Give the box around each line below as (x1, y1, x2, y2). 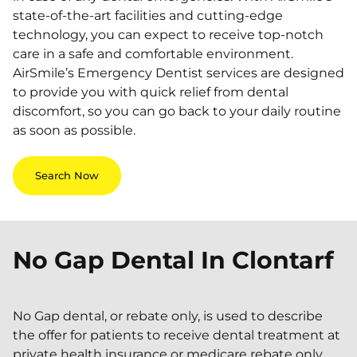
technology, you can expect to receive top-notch (13, 27, 324, 42)
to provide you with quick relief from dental (13, 84, 288, 100)
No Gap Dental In (13, 245, 226, 275)
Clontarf (232, 245, 334, 275)
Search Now (35, 170, 99, 182)
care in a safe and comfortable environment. (13, 46, 293, 61)
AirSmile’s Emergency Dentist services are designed (13, 65, 344, 80)
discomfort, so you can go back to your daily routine (13, 104, 341, 119)
